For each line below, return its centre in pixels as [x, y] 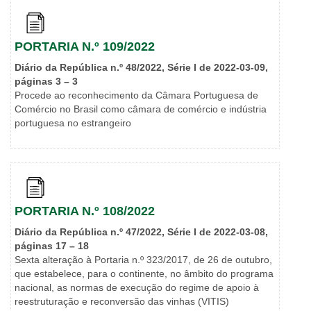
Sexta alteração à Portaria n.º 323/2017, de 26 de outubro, [143, 260]
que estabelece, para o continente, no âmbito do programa [144, 274]
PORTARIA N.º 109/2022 [85, 47]
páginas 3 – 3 [46, 82]
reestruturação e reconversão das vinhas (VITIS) [122, 302]
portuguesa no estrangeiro [73, 123]
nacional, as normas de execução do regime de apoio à [137, 288]
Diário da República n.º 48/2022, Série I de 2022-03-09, [141, 68]
